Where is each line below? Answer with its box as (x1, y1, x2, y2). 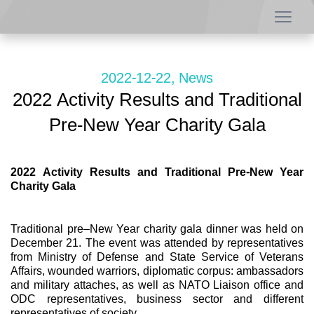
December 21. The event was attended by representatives (11, 234, 303, 250)
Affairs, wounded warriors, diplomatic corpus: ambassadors (11, 262, 303, 278)
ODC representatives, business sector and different (11, 290, 303, 306)
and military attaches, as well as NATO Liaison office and (11, 276, 303, 292)
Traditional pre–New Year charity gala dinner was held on (11, 220, 303, 236)
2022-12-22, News (101, 68, 213, 87)
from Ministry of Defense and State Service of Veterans (11, 248, 303, 264)
